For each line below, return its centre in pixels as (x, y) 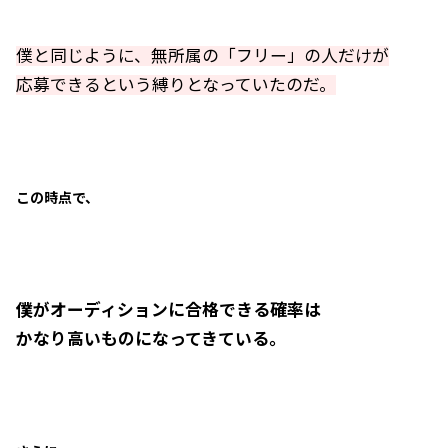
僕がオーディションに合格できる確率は (168, 310)
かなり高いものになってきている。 (151, 339)
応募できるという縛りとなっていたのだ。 (176, 85)
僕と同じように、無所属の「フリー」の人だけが (202, 56)
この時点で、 (57, 197)
